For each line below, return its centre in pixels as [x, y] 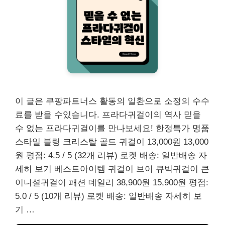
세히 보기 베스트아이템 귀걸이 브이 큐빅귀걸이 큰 [112, 169]
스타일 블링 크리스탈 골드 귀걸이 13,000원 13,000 [112, 142]
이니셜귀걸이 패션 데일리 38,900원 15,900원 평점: [112, 182]
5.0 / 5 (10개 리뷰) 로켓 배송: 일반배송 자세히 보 [108, 196]
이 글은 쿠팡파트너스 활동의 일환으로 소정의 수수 [112, 101]
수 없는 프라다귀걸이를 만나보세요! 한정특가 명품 [112, 128]
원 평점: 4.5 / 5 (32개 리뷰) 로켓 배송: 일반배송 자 [111, 155]
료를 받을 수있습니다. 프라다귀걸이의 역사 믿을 [108, 115]
